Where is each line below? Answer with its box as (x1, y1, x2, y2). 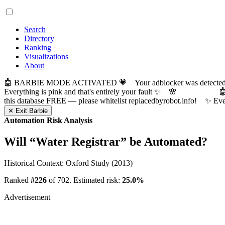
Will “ (4, 135, 36, 148)
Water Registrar (36, 135, 121, 148)
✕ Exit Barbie (8, 107, 48, 115)
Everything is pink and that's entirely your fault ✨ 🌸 (4, 87, 219, 96)
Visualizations (24, 52, 68, 61)
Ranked (4, 175, 31, 184)
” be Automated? (121, 135, 207, 148)
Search (24, 25, 46, 34)
